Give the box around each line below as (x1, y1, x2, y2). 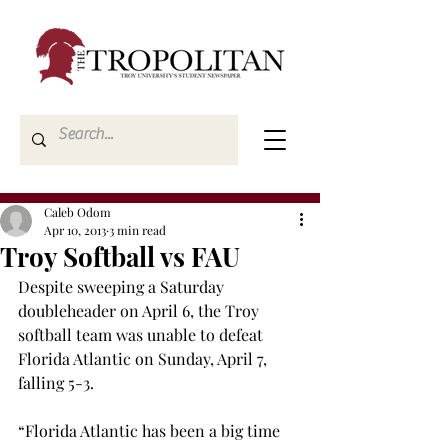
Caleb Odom (44, 204, 111, 220)
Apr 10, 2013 (44, 222, 106, 238)
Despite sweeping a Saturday (18, 276, 228, 297)
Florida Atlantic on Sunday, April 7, (18, 348, 271, 369)
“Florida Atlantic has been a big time (18, 420, 284, 441)
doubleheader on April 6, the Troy (18, 300, 263, 321)
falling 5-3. (18, 372, 94, 393)
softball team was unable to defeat (18, 324, 267, 345)
